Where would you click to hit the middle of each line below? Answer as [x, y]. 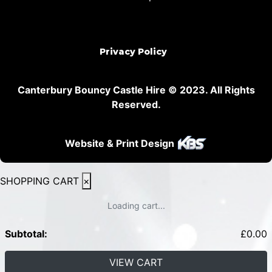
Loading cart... [136, 205]
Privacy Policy [133, 51]
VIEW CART [136, 262]
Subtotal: [26, 233]
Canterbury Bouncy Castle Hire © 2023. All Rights [136, 90]
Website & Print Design [121, 143]
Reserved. [136, 104]
